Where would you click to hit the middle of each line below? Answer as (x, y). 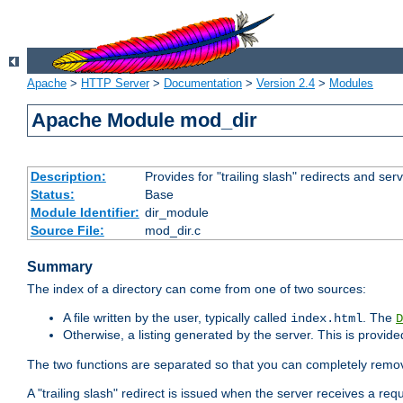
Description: (68, 177)
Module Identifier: (85, 213)
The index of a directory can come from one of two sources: (197, 289)
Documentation (203, 84)
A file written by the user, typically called (177, 318)
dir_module (176, 213)
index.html (327, 319)
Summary (60, 267)
